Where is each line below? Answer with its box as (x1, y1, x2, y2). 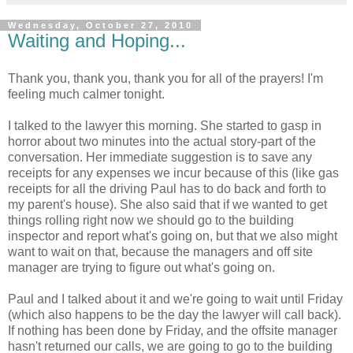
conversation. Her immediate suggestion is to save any (8, 150, 312, 165)
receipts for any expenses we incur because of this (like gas (8, 166, 339, 180)
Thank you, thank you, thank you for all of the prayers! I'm (8, 72, 323, 86)
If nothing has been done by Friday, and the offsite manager (8, 324, 337, 338)
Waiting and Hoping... (8, 30, 186, 52)
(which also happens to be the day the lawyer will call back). (8, 308, 341, 322)
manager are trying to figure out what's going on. (8, 261, 275, 275)
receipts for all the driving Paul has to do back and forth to (8, 182, 326, 196)
